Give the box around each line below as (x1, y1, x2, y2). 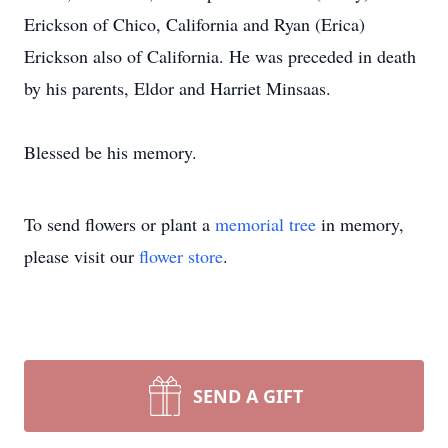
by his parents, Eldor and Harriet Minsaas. (24, 76, 331, 100)
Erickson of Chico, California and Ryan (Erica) (24, 12, 365, 36)
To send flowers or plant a (24, 212, 215, 236)
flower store (139, 244, 223, 268)
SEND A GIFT (193, 384, 303, 408)
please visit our (24, 244, 139, 268)
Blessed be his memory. (24, 140, 197, 164)
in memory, (316, 212, 404, 236)
